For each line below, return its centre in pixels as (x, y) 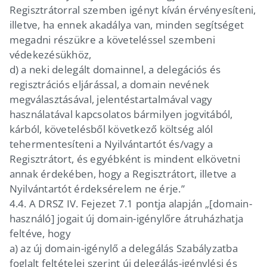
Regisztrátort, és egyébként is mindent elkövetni (125, 159)
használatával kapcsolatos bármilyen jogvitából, (121, 114)
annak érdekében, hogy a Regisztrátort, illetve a (122, 173)
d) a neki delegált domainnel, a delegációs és (115, 69)
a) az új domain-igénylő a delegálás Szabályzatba (123, 248)
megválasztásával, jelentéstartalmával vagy (111, 99)
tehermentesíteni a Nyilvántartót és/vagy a (111, 144)
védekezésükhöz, (52, 54)
